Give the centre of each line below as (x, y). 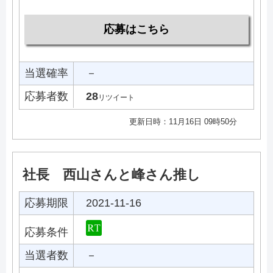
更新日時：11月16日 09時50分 (183, 121)
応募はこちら (136, 29)
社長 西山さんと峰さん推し (112, 174)
